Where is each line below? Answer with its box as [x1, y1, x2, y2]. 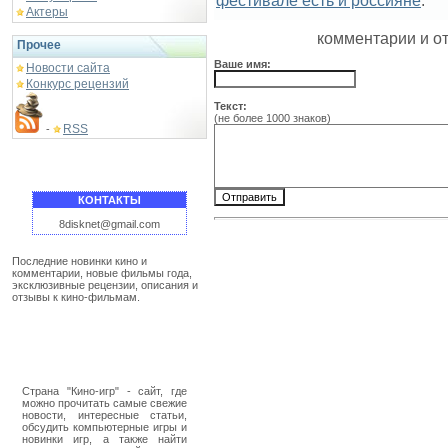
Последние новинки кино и [12, 255, 147, 267]
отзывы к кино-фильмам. [12, 291, 140, 303]
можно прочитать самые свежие [22, 397, 187, 409]
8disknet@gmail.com [59, 218, 160, 230]
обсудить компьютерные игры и [22, 421, 187, 433]
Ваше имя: [214, 58, 271, 70]
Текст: [214, 100, 247, 112]
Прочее [17, 38, 61, 52]
